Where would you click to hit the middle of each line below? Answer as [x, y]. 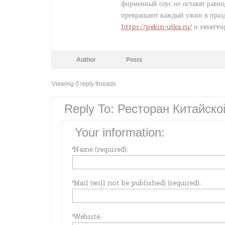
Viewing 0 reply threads [84, 84]
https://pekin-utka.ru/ [156, 27]
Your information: [120, 132]
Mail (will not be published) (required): [137, 183]
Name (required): [100, 149]
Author [86, 60]
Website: [87, 216]
